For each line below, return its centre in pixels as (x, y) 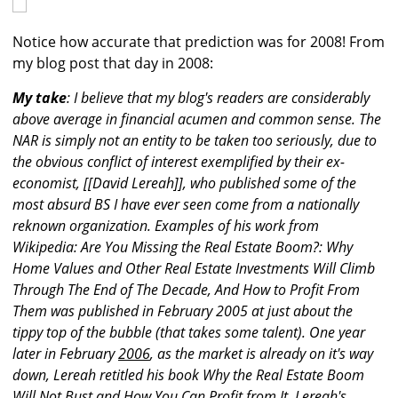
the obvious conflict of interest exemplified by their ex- (179, 162)
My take (40, 98)
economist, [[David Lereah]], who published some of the (184, 183)
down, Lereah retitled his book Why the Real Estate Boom (188, 375)
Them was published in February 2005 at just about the (183, 311)
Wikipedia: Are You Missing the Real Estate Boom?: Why (183, 247)
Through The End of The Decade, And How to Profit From (186, 290)
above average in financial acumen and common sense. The (197, 119)
